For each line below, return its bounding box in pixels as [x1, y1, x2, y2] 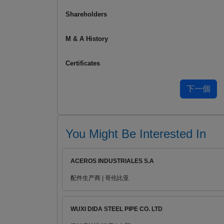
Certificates [65, 59, 100, 67]
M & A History [65, 35, 108, 43]
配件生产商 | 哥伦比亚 [70, 174, 129, 182]
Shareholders [65, 10, 107, 18]
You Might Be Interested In [65, 127, 206, 141]
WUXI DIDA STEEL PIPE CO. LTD [70, 205, 162, 213]
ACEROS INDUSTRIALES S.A [70, 157, 154, 165]
